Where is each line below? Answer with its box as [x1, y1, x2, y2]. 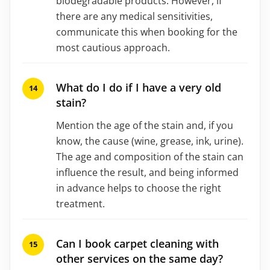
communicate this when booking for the [56, 25, 237, 39]
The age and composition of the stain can [56, 149, 243, 163]
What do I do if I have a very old [56, 80, 221, 95]
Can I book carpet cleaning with [56, 236, 219, 251]
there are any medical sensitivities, [56, 9, 213, 23]
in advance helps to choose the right [56, 181, 221, 195]
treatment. [56, 196, 105, 210]
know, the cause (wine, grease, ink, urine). [56, 134, 243, 148]
